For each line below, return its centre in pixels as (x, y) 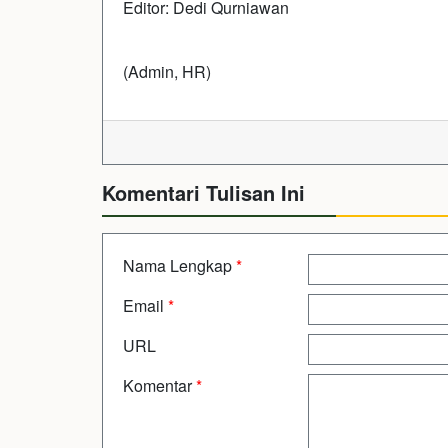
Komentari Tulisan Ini (203, 192)
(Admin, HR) (167, 71)
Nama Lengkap (179, 265)
